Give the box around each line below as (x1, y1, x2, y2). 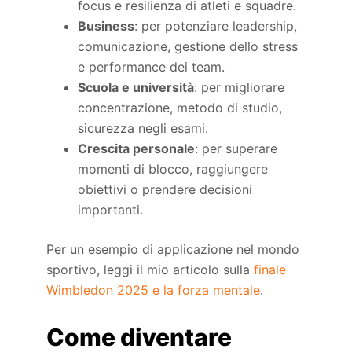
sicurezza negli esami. (78, 120, 209, 137)
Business (78, 18, 135, 35)
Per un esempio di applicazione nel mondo (46, 241, 300, 258)
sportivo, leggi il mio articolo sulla (46, 262, 255, 278)
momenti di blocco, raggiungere (78, 161, 269, 178)
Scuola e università (78, 79, 195, 96)
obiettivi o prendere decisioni (78, 181, 253, 198)
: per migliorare (194, 79, 285, 96)
